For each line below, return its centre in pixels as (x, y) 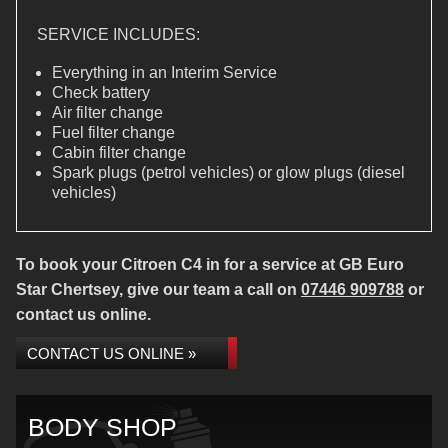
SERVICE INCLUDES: (118, 34)
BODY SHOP (102, 427)
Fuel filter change (113, 132)
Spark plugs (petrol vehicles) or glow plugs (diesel (228, 172)
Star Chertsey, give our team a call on (158, 289)
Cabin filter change (119, 152)
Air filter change (107, 112)
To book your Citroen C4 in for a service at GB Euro (210, 264)
